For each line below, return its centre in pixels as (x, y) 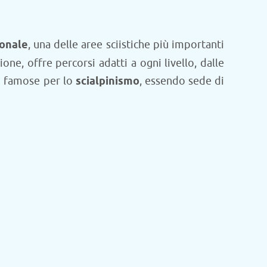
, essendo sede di (181, 81)
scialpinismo (107, 81)
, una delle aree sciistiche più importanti (126, 44)
